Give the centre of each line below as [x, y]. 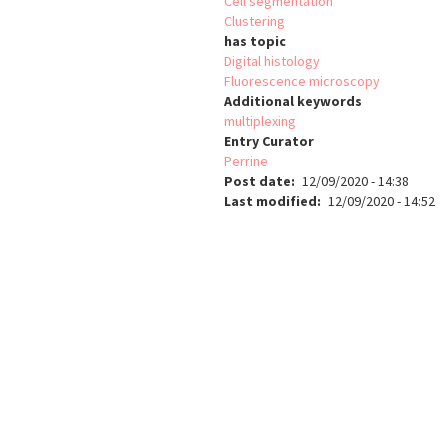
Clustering [254, 21]
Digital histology [272, 61]
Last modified [270, 201]
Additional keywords [293, 101]
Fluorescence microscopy [302, 81]
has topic [255, 41]
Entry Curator [269, 141]
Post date [257, 181]
